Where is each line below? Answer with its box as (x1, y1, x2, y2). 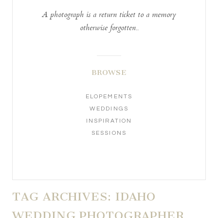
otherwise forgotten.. (79, 22, 139, 36)
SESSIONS (91, 130, 127, 137)
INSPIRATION (86, 118, 132, 125)
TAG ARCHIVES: (12, 189, 115, 203)
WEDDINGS (90, 106, 128, 112)
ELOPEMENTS (86, 93, 132, 100)
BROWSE (91, 68, 127, 77)
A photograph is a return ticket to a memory (42, 9, 176, 22)
